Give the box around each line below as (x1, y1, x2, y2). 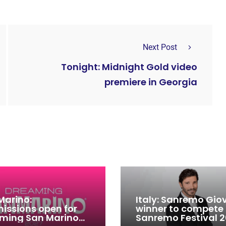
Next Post (143, 42, 177, 52)
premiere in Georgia (104, 76, 197, 89)
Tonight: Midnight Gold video (61, 61, 197, 74)
